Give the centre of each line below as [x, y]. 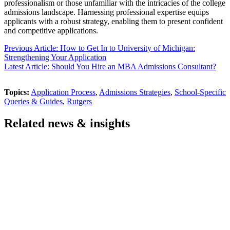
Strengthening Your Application [55, 57]
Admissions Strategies [135, 92]
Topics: [17, 92]
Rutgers [79, 102]
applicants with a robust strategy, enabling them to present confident [113, 22]
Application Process [63, 92]
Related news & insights [67, 123]
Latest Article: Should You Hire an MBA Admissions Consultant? [110, 67]
